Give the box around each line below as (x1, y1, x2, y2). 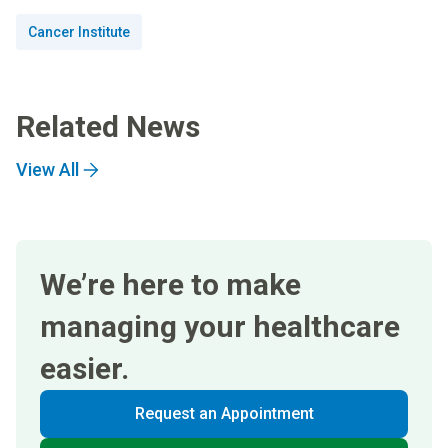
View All (16, 158, 79, 180)
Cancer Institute (28, 23, 130, 40)
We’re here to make (40, 266, 301, 302)
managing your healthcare (40, 308, 400, 344)
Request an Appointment (134, 403, 314, 423)
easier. (40, 350, 129, 386)
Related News (16, 108, 200, 144)
